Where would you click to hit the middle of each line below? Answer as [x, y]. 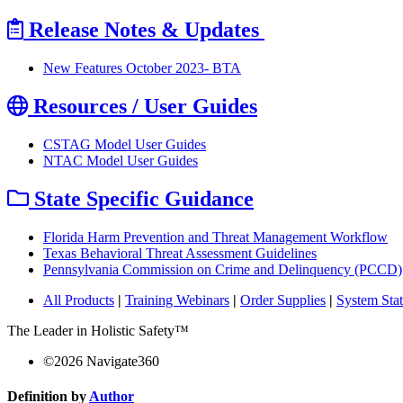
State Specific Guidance [141, 198]
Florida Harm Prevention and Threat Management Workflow [215, 237]
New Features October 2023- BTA [142, 68]
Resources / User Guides [143, 107]
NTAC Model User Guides [121, 161]
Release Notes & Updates [144, 30]
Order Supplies [283, 300]
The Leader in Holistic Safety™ [98, 330]
